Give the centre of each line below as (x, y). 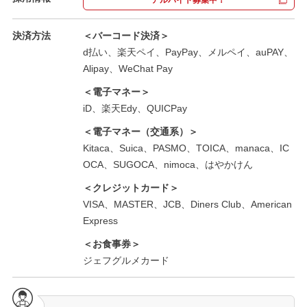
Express (100, 220)
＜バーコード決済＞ (126, 35)
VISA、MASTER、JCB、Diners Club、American (187, 204)
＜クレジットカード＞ (131, 187)
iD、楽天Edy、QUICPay (135, 108)
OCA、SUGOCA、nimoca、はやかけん (168, 164)
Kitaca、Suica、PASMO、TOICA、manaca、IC (186, 148)
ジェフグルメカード (126, 260)
